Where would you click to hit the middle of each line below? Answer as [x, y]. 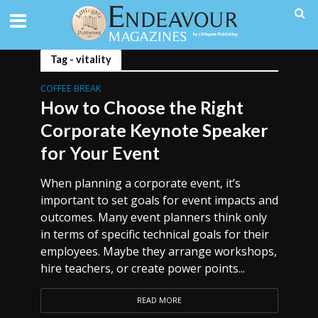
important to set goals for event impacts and [159, 200]
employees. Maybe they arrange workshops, [158, 251]
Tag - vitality [81, 59]
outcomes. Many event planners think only [153, 217]
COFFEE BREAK [70, 88]
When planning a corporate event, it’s [140, 183]
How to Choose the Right [142, 107]
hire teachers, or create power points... [142, 268]
